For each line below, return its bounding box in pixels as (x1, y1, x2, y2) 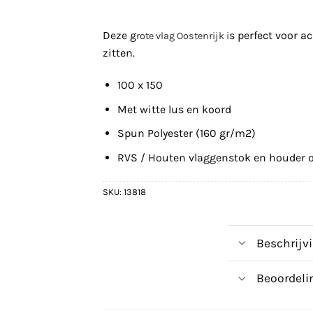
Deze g (103, 29, 136, 43)
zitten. (103, 46, 135, 60)
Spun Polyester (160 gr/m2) (117, 126, 256, 140)
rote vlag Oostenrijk (136, 30, 224, 43)
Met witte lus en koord (117, 102, 231, 116)
